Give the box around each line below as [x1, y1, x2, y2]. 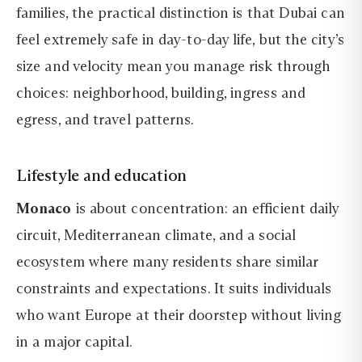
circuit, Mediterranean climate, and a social [16, 226, 296, 245]
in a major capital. [16, 333, 133, 351]
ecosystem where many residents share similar [16, 253, 318, 271]
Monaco [16, 200, 72, 218]
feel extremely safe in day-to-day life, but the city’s [16, 30, 344, 48]
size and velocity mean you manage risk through [16, 57, 331, 75]
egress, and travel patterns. [16, 110, 195, 128]
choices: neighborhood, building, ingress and [16, 83, 305, 102]
